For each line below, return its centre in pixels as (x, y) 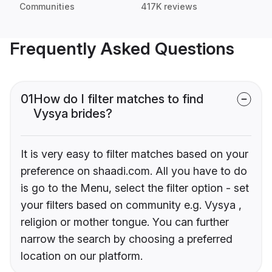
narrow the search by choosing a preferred (127, 239)
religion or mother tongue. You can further (125, 222)
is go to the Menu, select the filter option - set (135, 188)
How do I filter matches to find (118, 99)
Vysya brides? (73, 114)
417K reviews (169, 7)
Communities (47, 7)
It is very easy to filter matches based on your (134, 154)
